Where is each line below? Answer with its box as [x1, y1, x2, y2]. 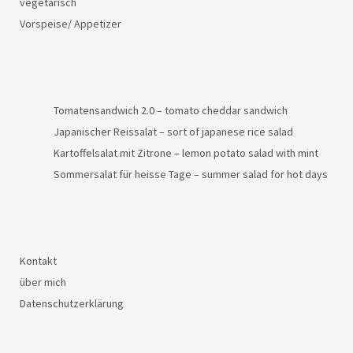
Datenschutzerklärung [20, 295, 124, 310]
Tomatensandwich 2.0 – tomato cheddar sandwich [54, 102, 288, 117]
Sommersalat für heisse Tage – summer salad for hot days [54, 166, 328, 181]
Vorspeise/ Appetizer [20, 16, 121, 31]
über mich [20, 274, 66, 289]
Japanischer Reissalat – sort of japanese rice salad [54, 124, 293, 139]
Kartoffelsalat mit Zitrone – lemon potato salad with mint [54, 145, 318, 160]
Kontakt [20, 253, 57, 268]
